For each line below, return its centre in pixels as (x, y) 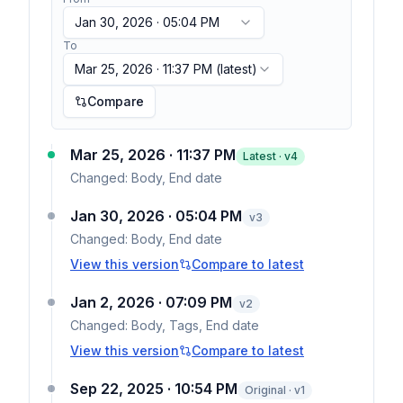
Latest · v (267, 156)
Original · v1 (275, 390)
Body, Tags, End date (195, 325)
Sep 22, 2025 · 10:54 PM (154, 389)
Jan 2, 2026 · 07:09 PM (151, 302)
